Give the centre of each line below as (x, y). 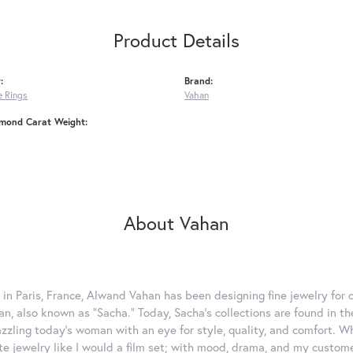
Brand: (199, 81)
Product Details (176, 41)
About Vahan (176, 223)
